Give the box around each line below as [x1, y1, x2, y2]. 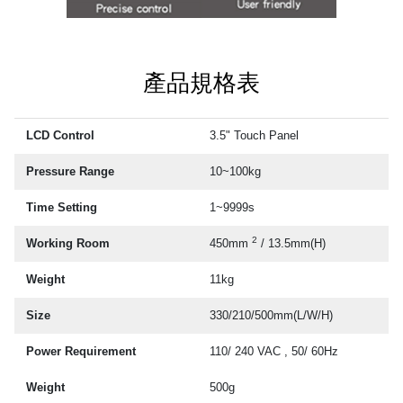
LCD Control [26, 128, 95, 142]
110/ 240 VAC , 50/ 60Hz [210, 344, 339, 358]
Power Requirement [26, 344, 137, 358]
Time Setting [26, 200, 98, 214]
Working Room [26, 236, 111, 250]
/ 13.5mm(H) [257, 236, 327, 250]
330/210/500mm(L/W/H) [210, 308, 334, 322]
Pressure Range [26, 164, 115, 178]
